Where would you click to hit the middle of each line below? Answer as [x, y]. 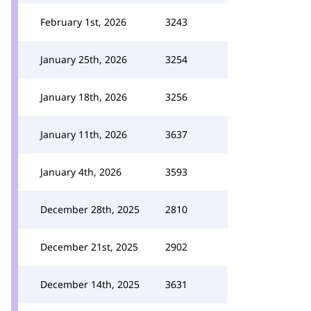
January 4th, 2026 [81, 172]
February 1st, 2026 [83, 22]
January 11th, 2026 [84, 134]
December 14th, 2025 [90, 284]
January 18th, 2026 [84, 97]
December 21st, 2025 [89, 247]
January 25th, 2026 [84, 59]
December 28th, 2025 [90, 209]
